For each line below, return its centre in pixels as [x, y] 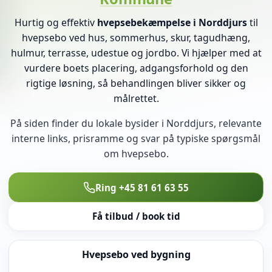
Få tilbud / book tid [136, 216]
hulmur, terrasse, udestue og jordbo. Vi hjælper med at [136, 53]
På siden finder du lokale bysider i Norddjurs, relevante [136, 124]
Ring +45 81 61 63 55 [142, 187]
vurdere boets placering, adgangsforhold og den [136, 68]
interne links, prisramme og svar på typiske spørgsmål [136, 139]
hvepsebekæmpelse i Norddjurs [172, 23]
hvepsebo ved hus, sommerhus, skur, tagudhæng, [136, 38]
